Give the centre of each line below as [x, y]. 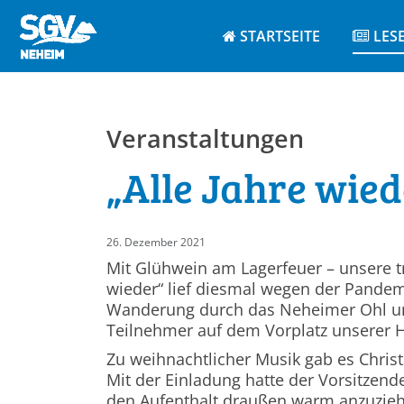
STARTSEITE [280, 36]
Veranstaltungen [205, 138]
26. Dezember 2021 [156, 242]
